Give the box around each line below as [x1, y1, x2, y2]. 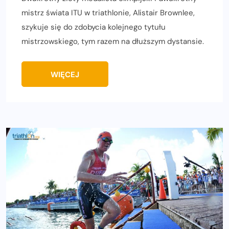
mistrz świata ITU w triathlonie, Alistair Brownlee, [21, 7, 195, 18]
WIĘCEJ [51, 69, 79, 80]
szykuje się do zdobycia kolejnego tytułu [21, 21, 166, 32]
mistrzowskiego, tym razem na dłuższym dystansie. [21, 36, 204, 47]
